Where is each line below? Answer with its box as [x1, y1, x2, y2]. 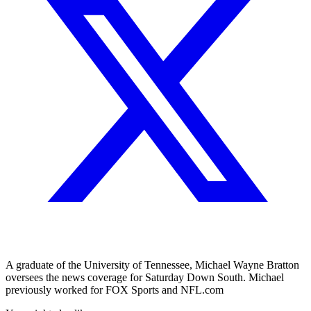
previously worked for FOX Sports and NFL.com [6, 283, 224, 296]
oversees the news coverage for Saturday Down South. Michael [6, 271, 284, 283]
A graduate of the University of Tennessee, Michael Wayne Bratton [6, 258, 299, 271]
